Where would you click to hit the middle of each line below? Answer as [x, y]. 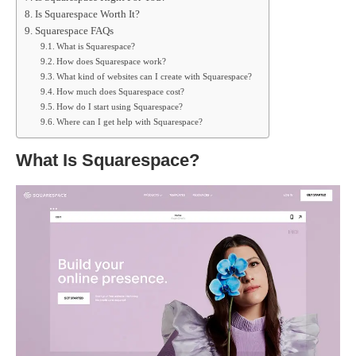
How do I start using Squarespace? [120, 106]
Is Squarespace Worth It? [87, 14]
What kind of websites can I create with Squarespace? [155, 76]
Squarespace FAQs [74, 31]
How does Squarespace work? [112, 61]
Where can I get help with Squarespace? [130, 122]
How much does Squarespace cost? [121, 91]
